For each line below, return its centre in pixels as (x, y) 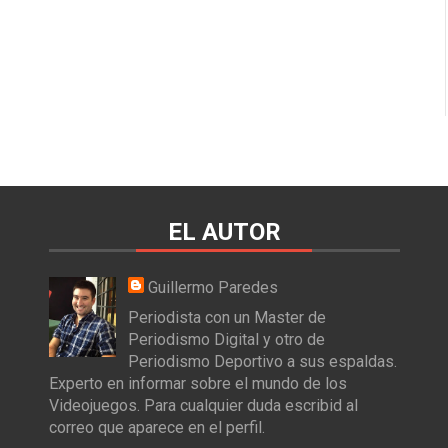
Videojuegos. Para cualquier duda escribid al (203, 405)
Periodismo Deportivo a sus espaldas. (262, 361)
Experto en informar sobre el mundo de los (197, 383)
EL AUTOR (224, 231)
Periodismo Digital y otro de (226, 339)
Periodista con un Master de (226, 317)
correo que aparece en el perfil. (156, 427)
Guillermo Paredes (212, 287)
